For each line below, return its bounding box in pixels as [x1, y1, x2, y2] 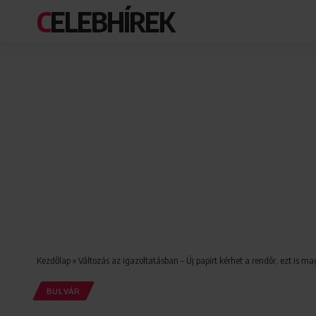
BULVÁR [46, 286, 80, 297]
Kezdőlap [37, 255, 71, 266]
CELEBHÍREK [50, 4, 174, 39]
